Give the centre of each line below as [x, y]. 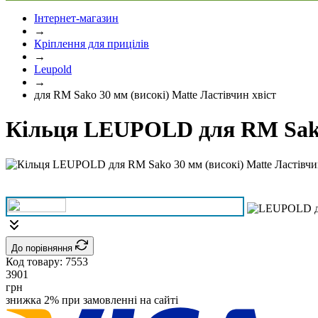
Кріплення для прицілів [92, 44]
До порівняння [43, 248]
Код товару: [35, 261]
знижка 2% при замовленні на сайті [92, 300]
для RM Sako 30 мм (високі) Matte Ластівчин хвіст [155, 95]
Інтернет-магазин [76, 18]
